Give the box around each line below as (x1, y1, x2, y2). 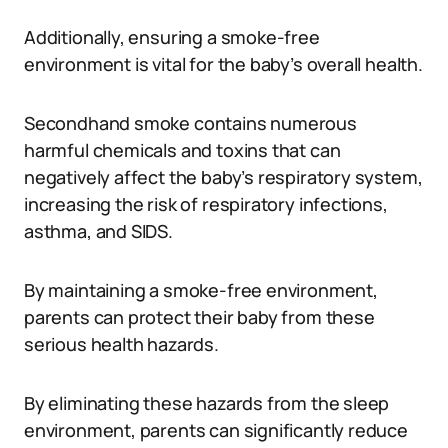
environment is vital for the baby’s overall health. (24, 52, 423, 76)
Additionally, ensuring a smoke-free (24, 25, 320, 49)
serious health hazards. (24, 332, 219, 356)
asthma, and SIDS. (24, 219, 173, 243)
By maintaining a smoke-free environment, (24, 278, 378, 302)
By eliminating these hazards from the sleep (24, 391, 390, 415)
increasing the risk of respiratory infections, (24, 192, 388, 216)
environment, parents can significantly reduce (24, 418, 408, 442)
